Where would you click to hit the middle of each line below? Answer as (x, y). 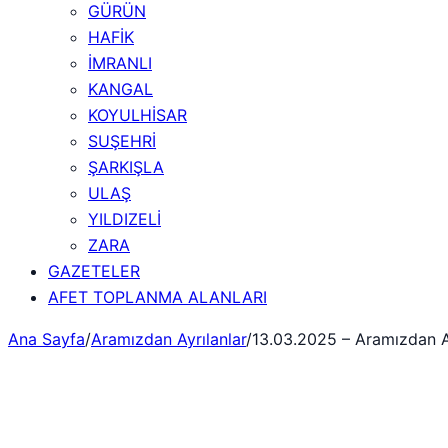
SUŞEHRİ (122, 141)
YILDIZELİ (124, 219)
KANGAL (120, 89)
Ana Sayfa (46, 339)
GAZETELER (94, 271)
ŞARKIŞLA (126, 167)
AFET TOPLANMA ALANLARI (157, 297)
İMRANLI (120, 63)
